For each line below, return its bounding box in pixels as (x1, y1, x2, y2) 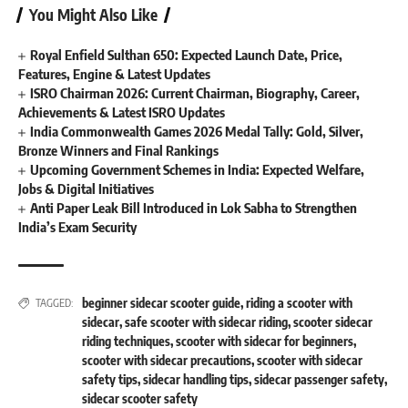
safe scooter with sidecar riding (125, 314, 288, 330)
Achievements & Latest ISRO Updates (18, 104, 225, 120)
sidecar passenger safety (254, 372, 384, 387)
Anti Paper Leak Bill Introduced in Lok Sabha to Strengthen (30, 199, 358, 216)
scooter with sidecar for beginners (176, 333, 353, 349)
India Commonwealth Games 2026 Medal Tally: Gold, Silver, (30, 123, 364, 139)
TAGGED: (36, 296, 73, 310)
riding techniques (82, 333, 170, 349)
